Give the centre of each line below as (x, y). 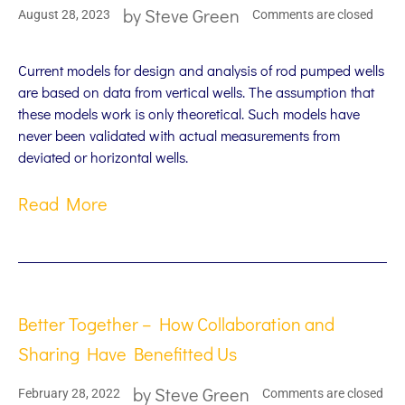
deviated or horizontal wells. (103, 156)
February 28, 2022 (69, 394)
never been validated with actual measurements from (179, 135)
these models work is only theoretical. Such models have (189, 113)
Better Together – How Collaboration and (176, 323)
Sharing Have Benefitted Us (127, 353)
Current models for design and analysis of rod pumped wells (201, 70)
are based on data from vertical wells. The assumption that (196, 91)
